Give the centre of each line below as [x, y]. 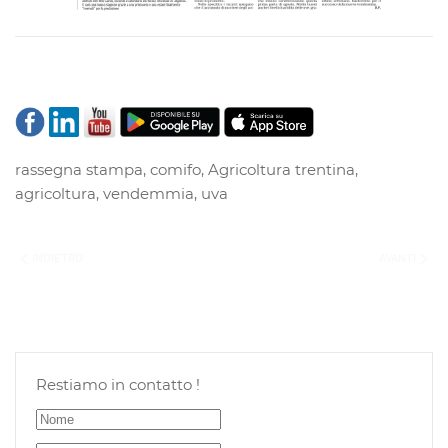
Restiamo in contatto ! [118, 385]
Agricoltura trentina [281, 170]
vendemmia [148, 194]
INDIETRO [55, 259]
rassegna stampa [79, 170]
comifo [175, 170]
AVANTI [399, 259]
